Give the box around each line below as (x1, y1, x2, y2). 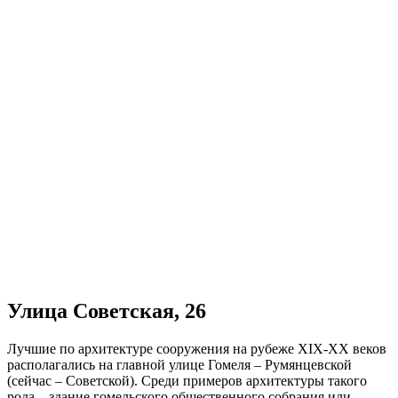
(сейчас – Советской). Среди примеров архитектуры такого (7, 372, 367, 388)
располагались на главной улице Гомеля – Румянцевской (7, 356, 352, 372)
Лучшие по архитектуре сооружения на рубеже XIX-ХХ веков (7, 340, 386, 356)
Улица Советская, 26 (7, 298, 206, 322)
